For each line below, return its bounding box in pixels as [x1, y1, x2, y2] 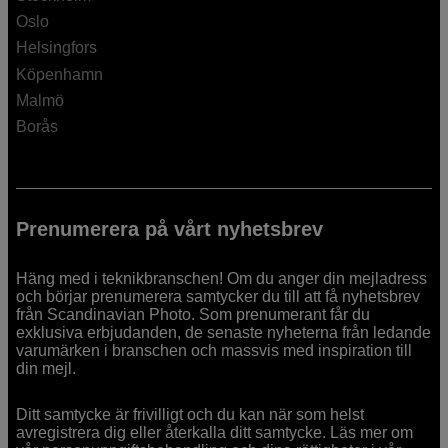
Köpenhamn [16, 65, 104, 83]
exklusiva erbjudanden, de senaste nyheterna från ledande [16, 324, 432, 342]
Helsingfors [16, 39, 98, 57]
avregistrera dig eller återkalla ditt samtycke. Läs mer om [16, 424, 414, 442]
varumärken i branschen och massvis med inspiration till [16, 342, 413, 360]
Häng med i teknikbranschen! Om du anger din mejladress [16, 270, 428, 288]
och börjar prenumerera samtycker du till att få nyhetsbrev [16, 288, 421, 306]
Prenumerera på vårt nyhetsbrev [16, 218, 324, 241]
